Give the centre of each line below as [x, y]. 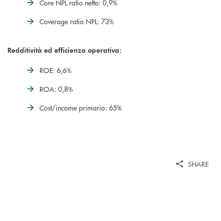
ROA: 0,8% [56, 89]
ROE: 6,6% [55, 70]
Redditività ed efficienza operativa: [65, 50]
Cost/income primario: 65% [81, 108]
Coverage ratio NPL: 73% [77, 21]
